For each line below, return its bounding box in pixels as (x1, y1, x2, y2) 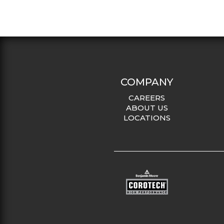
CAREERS (128, 92, 165, 102)
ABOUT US (125, 102, 168, 112)
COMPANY (120, 75, 173, 88)
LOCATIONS (123, 112, 170, 122)
